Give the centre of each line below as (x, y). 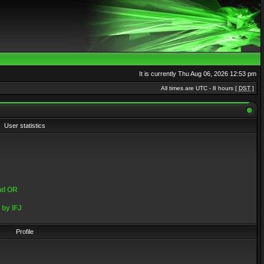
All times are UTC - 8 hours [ (200, 88)
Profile (25, 232)
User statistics (25, 126)
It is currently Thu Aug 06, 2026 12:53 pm (198, 74)
